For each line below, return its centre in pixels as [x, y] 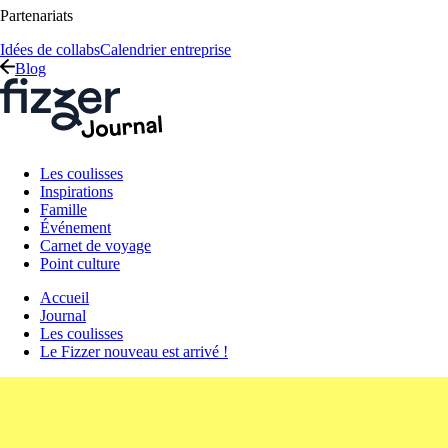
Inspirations [76, 191]
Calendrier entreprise [165, 49]
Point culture [80, 263]
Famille [63, 209]
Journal [63, 315]
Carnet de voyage [95, 245]
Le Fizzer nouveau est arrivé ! [134, 351]
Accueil [64, 297]
